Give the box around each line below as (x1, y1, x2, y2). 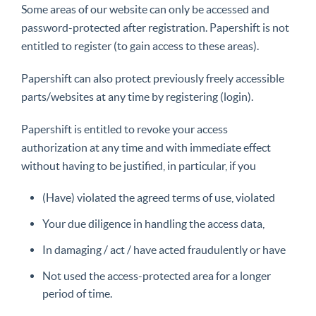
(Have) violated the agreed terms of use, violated (42, 191, 275, 204)
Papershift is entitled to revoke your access (21, 123, 228, 135)
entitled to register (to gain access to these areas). (21, 39, 259, 52)
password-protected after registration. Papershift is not (21, 21, 289, 34)
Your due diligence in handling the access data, (42, 217, 265, 230)
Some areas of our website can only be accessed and (21, 3, 269, 16)
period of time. (42, 287, 112, 300)
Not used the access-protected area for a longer (42, 269, 271, 282)
